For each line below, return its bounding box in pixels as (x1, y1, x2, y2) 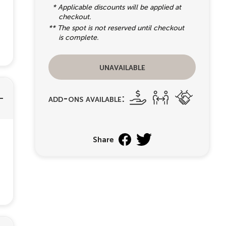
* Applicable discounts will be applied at (48, 4, 181, 11)
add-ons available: (48, 92, 125, 104)
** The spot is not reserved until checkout (48, 24, 184, 32)
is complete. (59, 34, 99, 41)
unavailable (99, 61, 145, 72)
